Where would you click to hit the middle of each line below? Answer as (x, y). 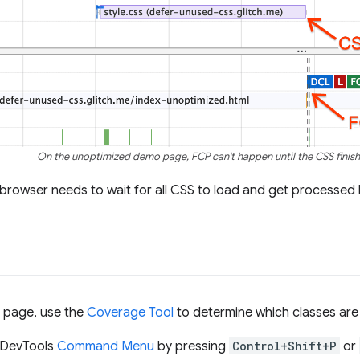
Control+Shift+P (284, 346)
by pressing (192, 347)
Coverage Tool (130, 313)
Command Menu (106, 347)
